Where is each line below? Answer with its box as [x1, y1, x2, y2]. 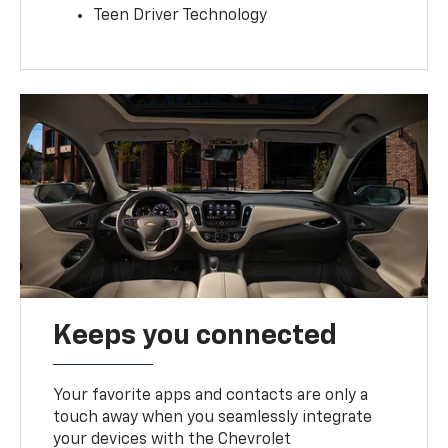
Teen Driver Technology [93, 8, 268, 25]
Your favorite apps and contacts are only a [53, 388, 369, 405]
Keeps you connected [53, 322, 338, 351]
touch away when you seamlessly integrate [53, 410, 373, 427]
